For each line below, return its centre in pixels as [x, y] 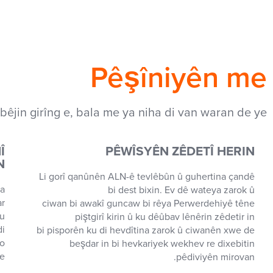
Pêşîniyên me [179, 78]
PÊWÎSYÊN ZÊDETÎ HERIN [180, 151]
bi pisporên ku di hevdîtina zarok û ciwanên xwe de [146, 230]
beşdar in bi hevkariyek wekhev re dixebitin [162, 244]
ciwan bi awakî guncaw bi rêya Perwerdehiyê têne [148, 204]
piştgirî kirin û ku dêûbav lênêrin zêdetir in [165, 217]
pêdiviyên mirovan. [215, 257]
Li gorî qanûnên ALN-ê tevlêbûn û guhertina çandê [147, 177]
